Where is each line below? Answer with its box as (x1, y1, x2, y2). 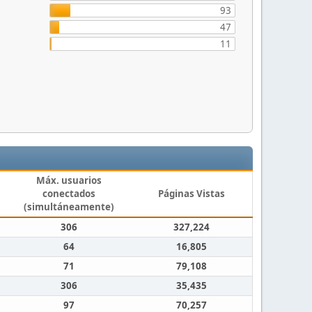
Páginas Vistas (157, 187, 225, 201)
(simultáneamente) (24, 201, 114, 214)
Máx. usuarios (36, 174, 102, 187)
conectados (42, 187, 95, 201)
